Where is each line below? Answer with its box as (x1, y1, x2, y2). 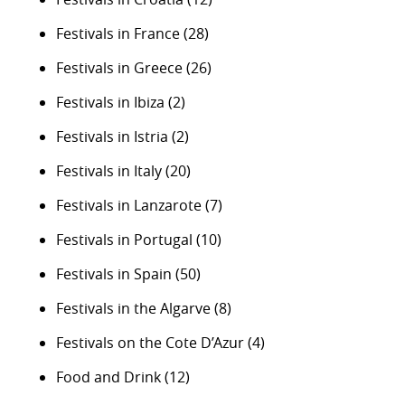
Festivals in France (56, 24, 181, 44)
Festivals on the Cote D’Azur (56, 333, 245, 353)
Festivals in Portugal (56, 230, 193, 250)
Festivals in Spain (56, 264, 173, 285)
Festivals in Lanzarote (56, 195, 202, 216)
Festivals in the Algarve (56, 298, 212, 319)
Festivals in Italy (56, 161, 163, 182)
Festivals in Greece (56, 58, 184, 79)
